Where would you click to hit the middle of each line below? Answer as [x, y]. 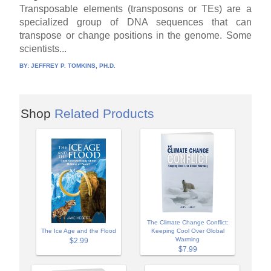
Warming [188, 239]
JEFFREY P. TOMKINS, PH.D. [73, 65]
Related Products [104, 113]
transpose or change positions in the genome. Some [135, 35]
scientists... [43, 48]
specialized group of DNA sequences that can [135, 22]
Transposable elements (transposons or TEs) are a [135, 8]
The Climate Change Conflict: [188, 222]
